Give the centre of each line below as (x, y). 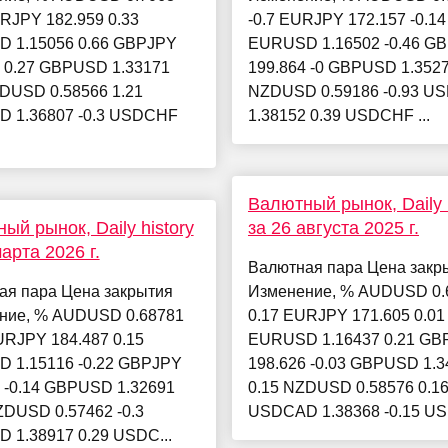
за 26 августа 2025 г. (333, 228)
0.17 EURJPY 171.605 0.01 (346, 316)
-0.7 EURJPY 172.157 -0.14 (346, 20)
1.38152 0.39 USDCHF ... (338, 116)
